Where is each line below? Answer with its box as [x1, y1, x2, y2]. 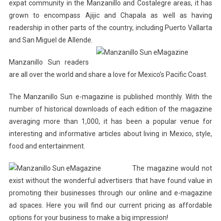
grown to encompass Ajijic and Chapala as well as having [8, 11, 213, 19]
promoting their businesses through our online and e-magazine [8, 188, 213, 197]
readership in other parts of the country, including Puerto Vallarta [8, 23, 213, 32]
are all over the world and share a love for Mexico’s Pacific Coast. [8, 70, 208, 78]
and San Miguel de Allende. [8, 36, 93, 44]
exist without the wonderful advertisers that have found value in [8, 176, 213, 184]
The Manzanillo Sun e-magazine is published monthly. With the [8, 92, 213, 101]
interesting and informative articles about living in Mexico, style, [8, 129, 213, 138]
